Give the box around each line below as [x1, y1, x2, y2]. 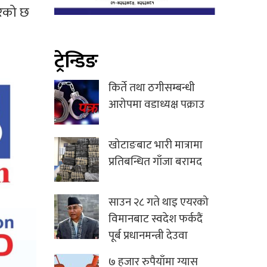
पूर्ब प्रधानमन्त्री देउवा [108, 226, 188, 246]
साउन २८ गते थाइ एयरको [108, 193, 209, 212]
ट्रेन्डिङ [54, 46, 98, 78]
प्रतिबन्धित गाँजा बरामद [108, 153, 202, 172]
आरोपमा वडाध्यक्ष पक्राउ [108, 95, 204, 114]
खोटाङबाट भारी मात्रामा [108, 136, 203, 155]
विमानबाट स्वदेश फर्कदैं [108, 210, 203, 229]
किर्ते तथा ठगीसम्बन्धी [108, 79, 195, 98]
